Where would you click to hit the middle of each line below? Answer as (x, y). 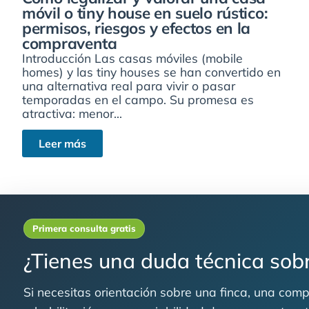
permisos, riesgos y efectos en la (137, 28)
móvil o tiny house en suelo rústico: (145, 12)
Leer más (62, 144)
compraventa (70, 43)
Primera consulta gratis (84, 229)
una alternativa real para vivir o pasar (129, 85)
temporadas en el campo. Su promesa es (138, 99)
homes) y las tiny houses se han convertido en (151, 71)
